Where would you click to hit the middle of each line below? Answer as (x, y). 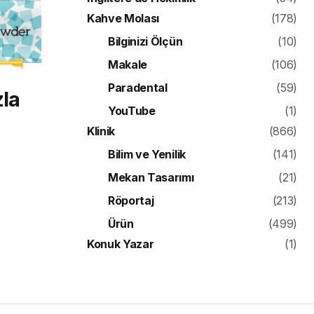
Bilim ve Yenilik (147, 155)
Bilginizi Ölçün (145, 42)
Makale (128, 65)
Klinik (101, 131)
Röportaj (131, 201)
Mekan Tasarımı (151, 178)
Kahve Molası (123, 19)
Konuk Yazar (121, 244)
